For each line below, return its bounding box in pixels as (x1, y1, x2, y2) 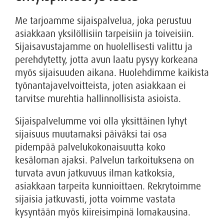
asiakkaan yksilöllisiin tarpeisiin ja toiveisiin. (15, 27, 194, 40)
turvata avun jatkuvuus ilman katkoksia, (15, 167, 175, 180)
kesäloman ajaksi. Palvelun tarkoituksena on (15, 154, 194, 167)
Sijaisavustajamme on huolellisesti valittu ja (15, 40, 192, 53)
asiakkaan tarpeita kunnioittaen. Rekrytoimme (15, 180, 201, 193)
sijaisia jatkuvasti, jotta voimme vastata (15, 193, 175, 206)
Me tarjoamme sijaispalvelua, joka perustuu (15, 14, 191, 27)
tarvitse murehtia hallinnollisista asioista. (15, 92, 181, 105)
